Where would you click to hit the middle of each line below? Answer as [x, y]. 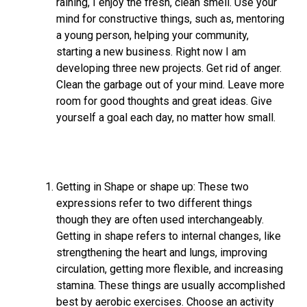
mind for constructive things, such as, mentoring [170, 19]
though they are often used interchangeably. [160, 220]
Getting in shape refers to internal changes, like [169, 236]
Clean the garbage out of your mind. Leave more [170, 85]
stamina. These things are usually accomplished [171, 285]
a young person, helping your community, [152, 35]
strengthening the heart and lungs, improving [162, 253]
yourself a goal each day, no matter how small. [166, 118]
